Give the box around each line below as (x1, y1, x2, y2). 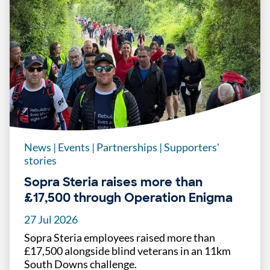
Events (56, 140, 92, 154)
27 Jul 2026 (24, 213, 78, 227)
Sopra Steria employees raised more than (24, 231, 215, 245)
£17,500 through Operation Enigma (24, 190, 233, 206)
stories (24, 154, 57, 168)
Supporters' (162, 140, 219, 154)
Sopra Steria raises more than (24, 174, 202, 190)
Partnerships (95, 140, 159, 154)
